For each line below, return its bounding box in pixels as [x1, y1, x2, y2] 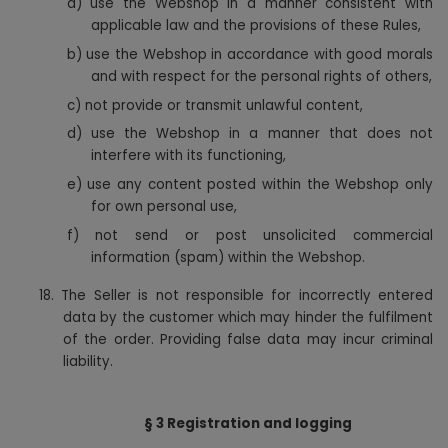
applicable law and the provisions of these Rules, [90, 16, 421, 36]
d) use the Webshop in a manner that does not [66, 124, 433, 144]
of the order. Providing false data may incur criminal [63, 329, 433, 349]
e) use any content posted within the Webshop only [66, 175, 433, 195]
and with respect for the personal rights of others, [90, 67, 432, 87]
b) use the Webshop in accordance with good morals [66, 45, 433, 65]
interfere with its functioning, [90, 146, 286, 166]
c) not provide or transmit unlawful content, [66, 95, 363, 115]
